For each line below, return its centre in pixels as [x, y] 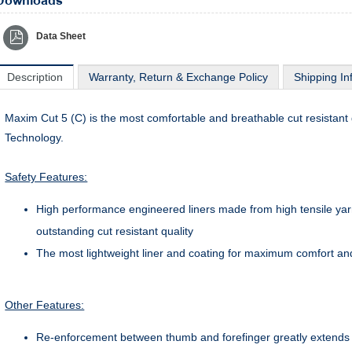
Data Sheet [61, 36]
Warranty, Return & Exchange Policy [178, 77]
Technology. [35, 137]
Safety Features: [46, 177]
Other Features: [45, 305]
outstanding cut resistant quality [115, 231]
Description [35, 77]
